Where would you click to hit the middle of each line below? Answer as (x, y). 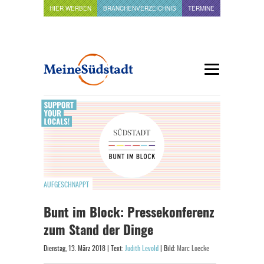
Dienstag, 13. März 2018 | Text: (84, 249)
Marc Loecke (193, 249)
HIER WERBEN (70, 8)
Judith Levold (142, 249)
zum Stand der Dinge (98, 231)
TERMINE (201, 8)
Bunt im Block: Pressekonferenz (129, 213)
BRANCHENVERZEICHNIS (140, 8)
